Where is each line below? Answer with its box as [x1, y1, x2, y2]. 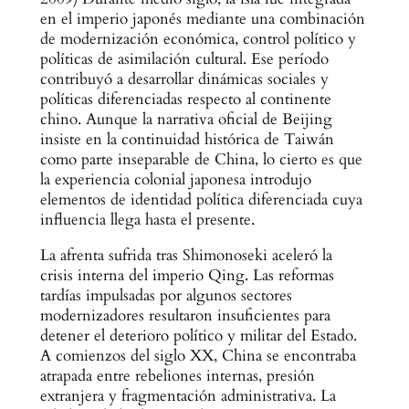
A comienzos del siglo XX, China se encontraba [39, 344, 356, 366]
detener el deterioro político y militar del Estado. [39, 324, 357, 346]
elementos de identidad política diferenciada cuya [39, 189, 362, 211]
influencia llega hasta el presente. [39, 209, 255, 231]
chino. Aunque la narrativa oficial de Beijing [39, 109, 332, 131]
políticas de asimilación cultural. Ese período [39, 48, 329, 70]
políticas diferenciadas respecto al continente [39, 89, 331, 110]
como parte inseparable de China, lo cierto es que [39, 149, 362, 171]
